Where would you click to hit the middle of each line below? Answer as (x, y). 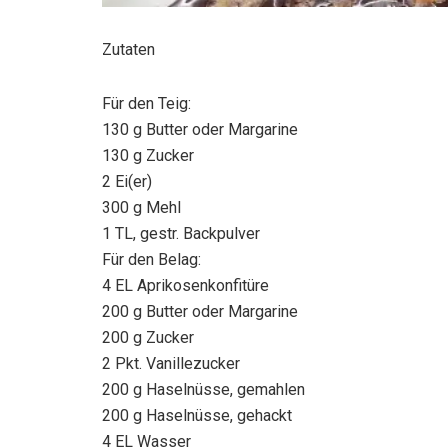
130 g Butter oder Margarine (200, 129)
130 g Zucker (148, 155)
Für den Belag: (151, 259)
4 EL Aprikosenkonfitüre (185, 285)
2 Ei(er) (127, 181)
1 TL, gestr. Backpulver (181, 233)
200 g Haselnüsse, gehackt (197, 415)
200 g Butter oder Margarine (200, 311)
